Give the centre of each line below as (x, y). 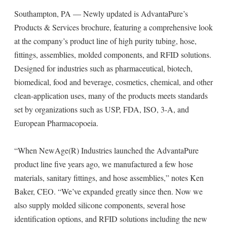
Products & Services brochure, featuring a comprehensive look (113, 27)
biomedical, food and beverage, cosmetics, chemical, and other (113, 82)
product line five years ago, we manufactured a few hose (104, 164)
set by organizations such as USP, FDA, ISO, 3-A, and (102, 109)
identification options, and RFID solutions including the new (111, 219)
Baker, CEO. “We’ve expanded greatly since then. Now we (108, 191)
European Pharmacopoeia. (56, 123)
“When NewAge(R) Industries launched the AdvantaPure (106, 150)
